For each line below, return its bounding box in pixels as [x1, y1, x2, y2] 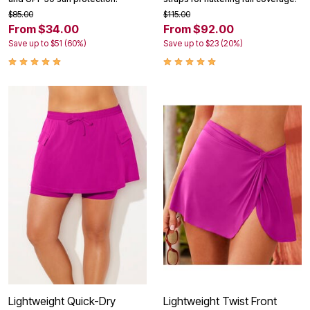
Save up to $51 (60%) [8, 37, 86, 48]
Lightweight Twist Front [163, 294, 277, 309]
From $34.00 [8, 21, 79, 36]
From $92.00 [163, 21, 234, 36]
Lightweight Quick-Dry [8, 294, 116, 309]
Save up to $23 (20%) [163, 37, 243, 48]
